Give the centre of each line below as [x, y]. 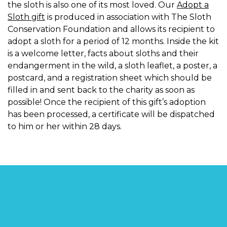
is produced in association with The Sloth [128, 17]
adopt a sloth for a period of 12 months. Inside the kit [113, 42]
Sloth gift [26, 17]
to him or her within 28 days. [66, 127]
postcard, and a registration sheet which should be [110, 78]
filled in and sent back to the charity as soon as [101, 90]
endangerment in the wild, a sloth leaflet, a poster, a [112, 66]
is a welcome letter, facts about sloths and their [103, 54]
